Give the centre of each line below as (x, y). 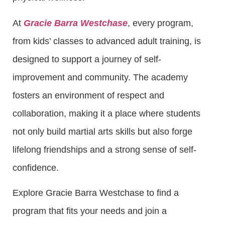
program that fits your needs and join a (90, 211)
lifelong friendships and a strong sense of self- (104, 149)
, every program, (160, 23)
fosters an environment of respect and (88, 95)
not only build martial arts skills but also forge (102, 131)
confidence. (36, 167)
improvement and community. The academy (100, 77)
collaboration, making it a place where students (106, 113)
